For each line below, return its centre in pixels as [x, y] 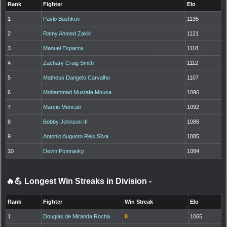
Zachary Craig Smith [69, 63]
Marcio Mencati [62, 107]
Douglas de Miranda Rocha [77, 216]
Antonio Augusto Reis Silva [76, 136]
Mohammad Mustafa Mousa [78, 92]
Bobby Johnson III [66, 121]
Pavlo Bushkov [62, 18]
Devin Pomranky [64, 151]
